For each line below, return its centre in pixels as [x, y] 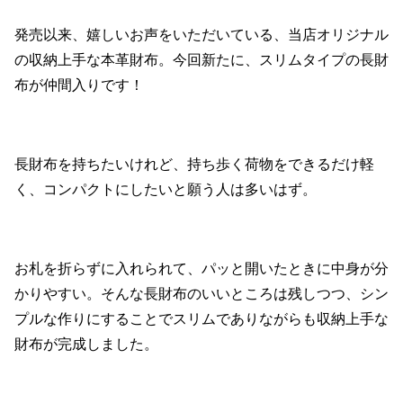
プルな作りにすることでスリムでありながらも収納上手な [201, 318]
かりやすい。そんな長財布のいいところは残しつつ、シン [201, 293]
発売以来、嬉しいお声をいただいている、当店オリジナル [201, 34]
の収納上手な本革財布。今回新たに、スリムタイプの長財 [201, 59]
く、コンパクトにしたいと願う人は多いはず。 [166, 188]
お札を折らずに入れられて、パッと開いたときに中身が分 [201, 268]
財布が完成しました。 [86, 343]
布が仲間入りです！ [79, 84]
